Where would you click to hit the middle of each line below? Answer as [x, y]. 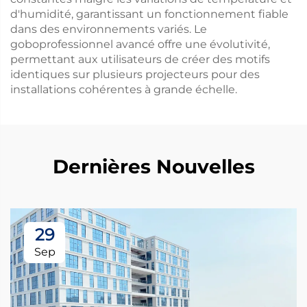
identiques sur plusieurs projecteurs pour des [135, 74]
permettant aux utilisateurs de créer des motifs [140, 59]
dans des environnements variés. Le [109, 29]
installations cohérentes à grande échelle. [124, 89]
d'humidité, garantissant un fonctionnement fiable [149, 14]
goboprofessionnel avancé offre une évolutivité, [140, 44]
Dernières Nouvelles [153, 167]
